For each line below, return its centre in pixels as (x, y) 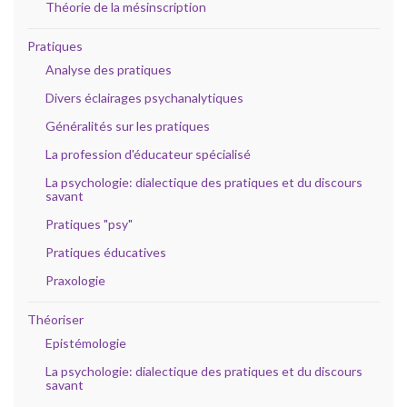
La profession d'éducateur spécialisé (148, 154)
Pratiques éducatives (106, 252)
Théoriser (55, 319)
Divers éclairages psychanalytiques (144, 97)
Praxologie (75, 280)
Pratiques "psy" (89, 223)
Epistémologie (86, 342)
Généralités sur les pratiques (128, 125)
